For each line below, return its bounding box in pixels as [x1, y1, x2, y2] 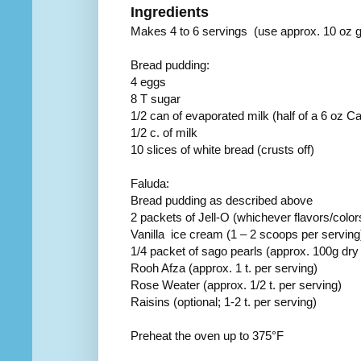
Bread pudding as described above [131, 193, 313, 207]
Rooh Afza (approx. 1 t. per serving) [131, 260, 317, 275]
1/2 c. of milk [131, 125, 197, 139]
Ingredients [131, 3, 209, 20]
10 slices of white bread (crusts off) [131, 142, 314, 156]
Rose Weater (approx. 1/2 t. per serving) [131, 277, 342, 292]
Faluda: [131, 176, 169, 190]
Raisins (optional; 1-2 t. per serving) [131, 294, 317, 309]
